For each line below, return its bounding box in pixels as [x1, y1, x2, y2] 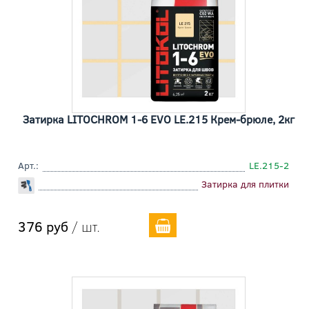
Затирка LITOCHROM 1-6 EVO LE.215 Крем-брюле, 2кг [23, 112, 295, 127]
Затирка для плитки [201, 177, 289, 191]
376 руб [18, 217, 68, 236]
